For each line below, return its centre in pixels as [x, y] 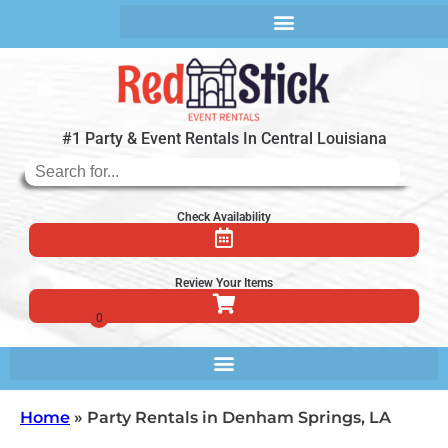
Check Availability [224, 216]
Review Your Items [224, 282]
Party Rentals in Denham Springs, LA [239, 417]
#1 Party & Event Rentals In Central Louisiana [224, 138]
